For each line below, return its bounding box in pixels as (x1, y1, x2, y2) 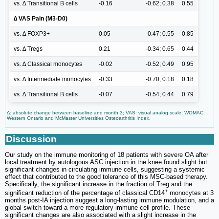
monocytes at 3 (168, 189, 214, 197)
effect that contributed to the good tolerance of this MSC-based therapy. (5, 173, 208, 180)
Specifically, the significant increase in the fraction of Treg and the (5, 180, 192, 188)
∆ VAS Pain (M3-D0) (14, 15, 67, 22)
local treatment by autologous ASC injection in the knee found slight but (5, 158, 207, 166)
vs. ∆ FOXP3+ (14, 30, 50, 37)
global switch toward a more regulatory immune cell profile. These (5, 204, 190, 212)
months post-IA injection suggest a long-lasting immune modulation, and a (5, 197, 214, 204)
